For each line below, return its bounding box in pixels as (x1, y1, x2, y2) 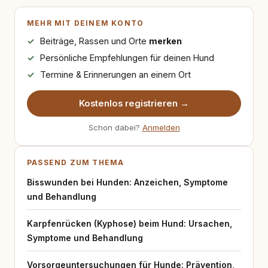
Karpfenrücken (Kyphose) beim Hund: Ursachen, (27, 218, 232, 229)
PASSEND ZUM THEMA (27, 158, 124, 167)
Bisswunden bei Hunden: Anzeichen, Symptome (27, 177, 228, 187)
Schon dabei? (88, 123, 142, 132)
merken (148, 36, 182, 46)
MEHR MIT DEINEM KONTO (27, 19, 144, 28)
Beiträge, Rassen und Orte (39, 36, 149, 46)
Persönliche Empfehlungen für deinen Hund (39, 53, 214, 63)
